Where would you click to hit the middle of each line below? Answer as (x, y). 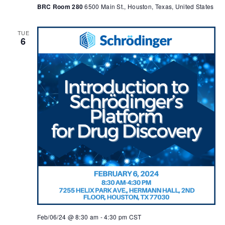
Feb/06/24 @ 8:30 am (68, 217)
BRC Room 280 (61, 7)
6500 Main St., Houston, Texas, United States (149, 7)
